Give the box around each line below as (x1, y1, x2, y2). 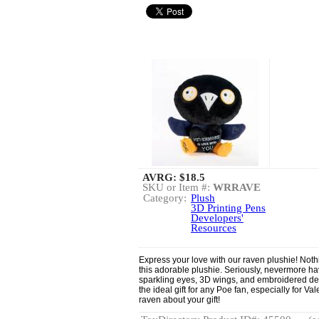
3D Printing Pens (191, 202, 266, 214)
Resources (191, 222, 236, 234)
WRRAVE (213, 182, 261, 193)
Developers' (191, 212, 244, 224)
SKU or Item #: (142, 182, 213, 193)
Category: (143, 192, 187, 204)
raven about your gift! (139, 295, 220, 305)
